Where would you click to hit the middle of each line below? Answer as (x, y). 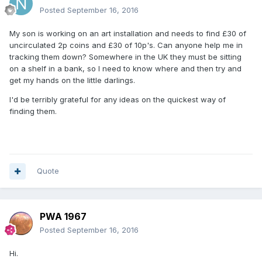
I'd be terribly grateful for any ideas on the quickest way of (118, 100)
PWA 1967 (63, 217)
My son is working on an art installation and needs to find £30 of (128, 34)
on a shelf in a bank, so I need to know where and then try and (125, 69)
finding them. (34, 111)
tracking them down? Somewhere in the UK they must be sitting (125, 57)
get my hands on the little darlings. (73, 80)
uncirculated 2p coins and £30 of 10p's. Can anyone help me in (126, 45)
